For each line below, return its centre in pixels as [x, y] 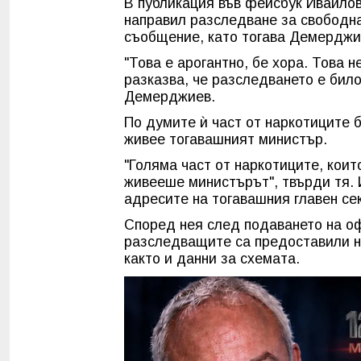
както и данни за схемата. [212, 258]
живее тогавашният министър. [226, 139]
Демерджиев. [170, 96]
